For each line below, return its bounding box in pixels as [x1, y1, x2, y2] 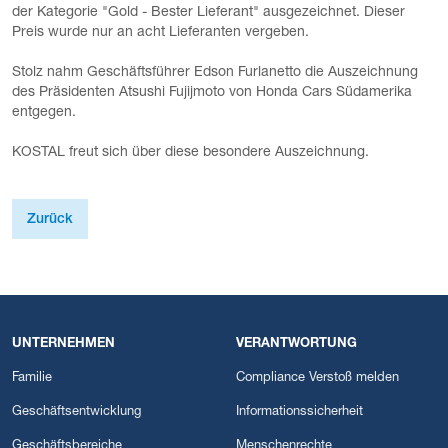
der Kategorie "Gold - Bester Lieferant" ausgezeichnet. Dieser [12, 6, 405, 21]
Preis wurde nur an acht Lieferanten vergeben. [12, 26, 313, 41]
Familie [12, 372, 52, 386]
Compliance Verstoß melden [236, 372, 399, 386]
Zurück [27, 213, 73, 228]
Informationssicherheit [236, 406, 363, 420]
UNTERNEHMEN [12, 338, 115, 352]
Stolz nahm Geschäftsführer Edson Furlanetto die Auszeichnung [12, 66, 418, 81]
